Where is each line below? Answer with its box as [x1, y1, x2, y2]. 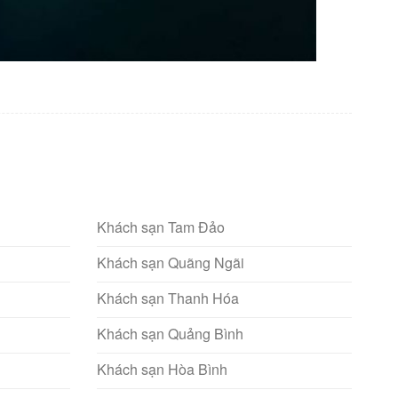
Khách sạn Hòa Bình [96, 359, 227, 380]
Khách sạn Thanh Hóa [96, 288, 239, 309]
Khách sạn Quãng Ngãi [96, 252, 244, 274]
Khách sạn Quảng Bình [96, 323, 243, 345]
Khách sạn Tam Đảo [96, 217, 225, 238]
